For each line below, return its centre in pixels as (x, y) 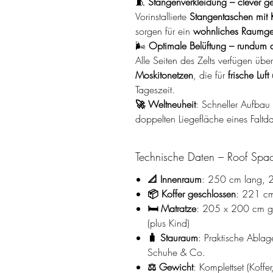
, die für (211, 75)
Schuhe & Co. (176, 252)
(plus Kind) (168, 223)
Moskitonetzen (164, 75)
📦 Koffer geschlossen (192, 193)
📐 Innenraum (175, 179)
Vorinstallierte (162, 16)
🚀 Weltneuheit (165, 104)
